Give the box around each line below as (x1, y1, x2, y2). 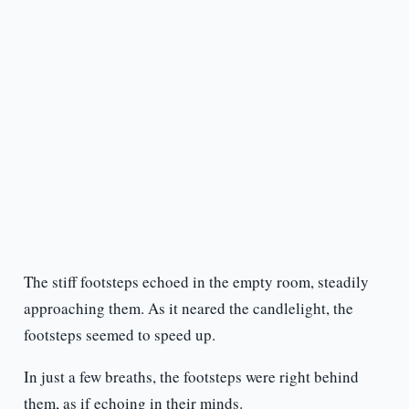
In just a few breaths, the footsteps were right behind (23, 366, 359, 388)
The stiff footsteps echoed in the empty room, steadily (23, 271, 369, 293)
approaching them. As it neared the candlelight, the (23, 298, 353, 320)
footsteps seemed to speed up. (23, 324, 215, 346)
